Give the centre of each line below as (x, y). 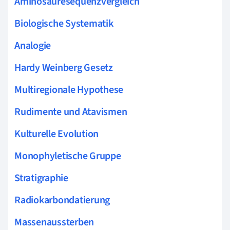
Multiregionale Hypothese (69, 90)
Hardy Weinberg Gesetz (64, 68)
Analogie (33, 45)
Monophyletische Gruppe (68, 156)
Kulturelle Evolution (57, 134)
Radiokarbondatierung (62, 200)
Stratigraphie (41, 178)
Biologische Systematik (64, 23)
